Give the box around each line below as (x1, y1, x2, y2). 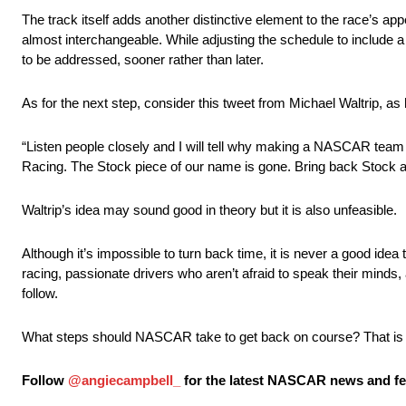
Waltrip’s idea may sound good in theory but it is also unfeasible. (22, 202, 397, 218)
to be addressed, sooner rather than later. (22, 52, 264, 68)
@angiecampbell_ (68, 372, 180, 389)
